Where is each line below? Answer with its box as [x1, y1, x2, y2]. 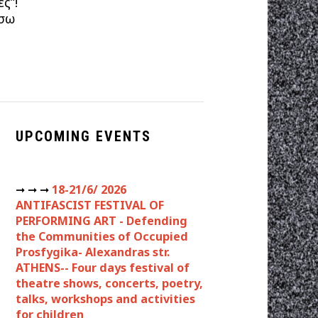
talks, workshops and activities [16, 291, 195, 307]
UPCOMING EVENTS [16, 128, 151, 146]
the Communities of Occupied [16, 229, 188, 245]
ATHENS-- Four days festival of [16, 260, 190, 276]
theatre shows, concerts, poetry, [16, 275, 203, 292]
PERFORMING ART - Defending [16, 213, 187, 229]
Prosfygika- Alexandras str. [16, 244, 170, 261]
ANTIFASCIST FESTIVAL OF [16, 197, 164, 214]
